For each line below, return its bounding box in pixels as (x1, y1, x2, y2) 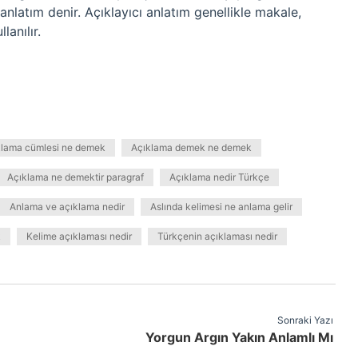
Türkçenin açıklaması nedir (157, 230, 277, 242)
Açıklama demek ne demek (131, 141, 252, 153)
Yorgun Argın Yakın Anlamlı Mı (145, 329, 333, 345)
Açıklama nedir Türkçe (169, 171, 269, 183)
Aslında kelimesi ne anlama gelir (150, 201, 292, 213)
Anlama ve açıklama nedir (10, 201, 125, 213)
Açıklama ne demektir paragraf (7, 171, 144, 183)
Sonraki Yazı (276, 314, 333, 326)
